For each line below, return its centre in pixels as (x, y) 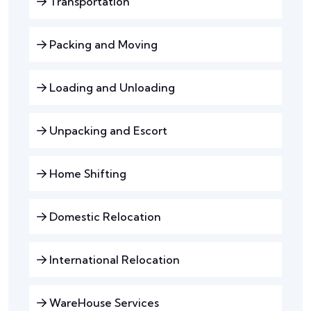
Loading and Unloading (111, 88)
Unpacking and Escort (107, 131)
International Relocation (113, 260)
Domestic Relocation (104, 217)
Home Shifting (86, 174)
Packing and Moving (102, 45)
